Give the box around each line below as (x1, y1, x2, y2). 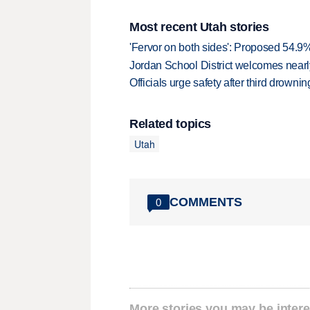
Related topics (129, 117, 212, 131)
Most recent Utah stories (129, 19, 269, 34)
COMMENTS (170, 194, 242, 209)
